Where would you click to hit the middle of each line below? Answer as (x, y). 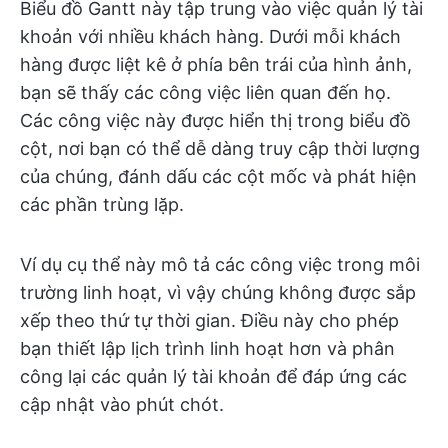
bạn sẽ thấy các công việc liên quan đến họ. (205, 92)
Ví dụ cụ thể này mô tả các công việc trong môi (220, 264)
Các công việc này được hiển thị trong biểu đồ (215, 120)
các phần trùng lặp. (102, 204)
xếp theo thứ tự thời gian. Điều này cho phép (209, 320)
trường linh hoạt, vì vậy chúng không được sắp (218, 292)
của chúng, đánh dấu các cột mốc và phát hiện (218, 176)
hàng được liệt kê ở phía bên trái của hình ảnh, (216, 64)
